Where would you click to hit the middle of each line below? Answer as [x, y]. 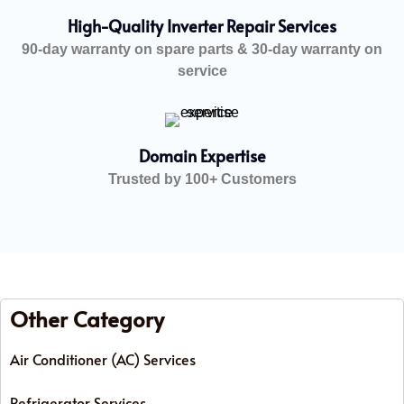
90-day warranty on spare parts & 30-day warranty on [202, 49]
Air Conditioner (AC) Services [103, 358]
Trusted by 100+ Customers [202, 179]
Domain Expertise [202, 155]
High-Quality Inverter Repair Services [202, 25]
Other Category [87, 318]
